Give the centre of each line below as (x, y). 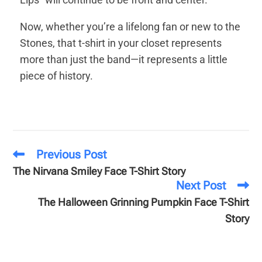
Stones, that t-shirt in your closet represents (121, 43)
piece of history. (57, 75)
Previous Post (72, 154)
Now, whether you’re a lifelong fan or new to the (130, 26)
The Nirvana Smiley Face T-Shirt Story (99, 171)
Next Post (201, 185)
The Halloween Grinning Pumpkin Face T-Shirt (143, 202)
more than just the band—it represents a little (124, 59)
